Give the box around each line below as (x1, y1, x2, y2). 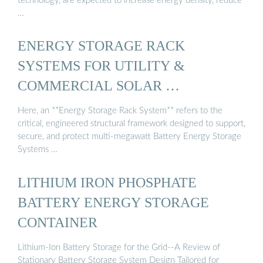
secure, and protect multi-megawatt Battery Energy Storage (18, 132, 241, 141)
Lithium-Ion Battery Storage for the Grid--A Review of (18, 242, 220, 252)
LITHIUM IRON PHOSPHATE (18, 174, 197, 190)
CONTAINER (18, 214, 97, 230)
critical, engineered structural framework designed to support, (18, 119, 245, 129)
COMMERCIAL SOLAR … (18, 77, 180, 93)
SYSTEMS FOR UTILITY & (18, 57, 185, 73)
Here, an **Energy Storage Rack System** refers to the (18, 106, 222, 116)
